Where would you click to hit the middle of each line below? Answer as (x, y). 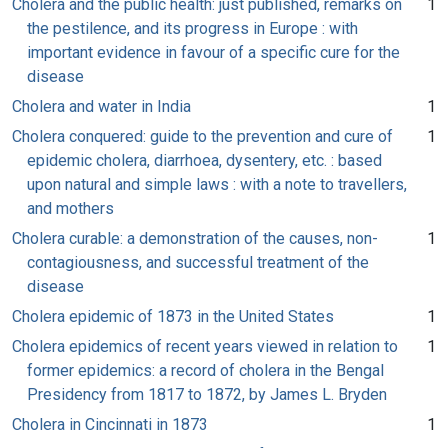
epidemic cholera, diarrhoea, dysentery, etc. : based (204, 160)
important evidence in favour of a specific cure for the (213, 52)
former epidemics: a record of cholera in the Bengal (205, 370)
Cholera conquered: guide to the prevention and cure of (202, 136)
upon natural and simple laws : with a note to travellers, (217, 184)
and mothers (70, 208)
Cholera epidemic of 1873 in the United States (173, 316)
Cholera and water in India (101, 106)
